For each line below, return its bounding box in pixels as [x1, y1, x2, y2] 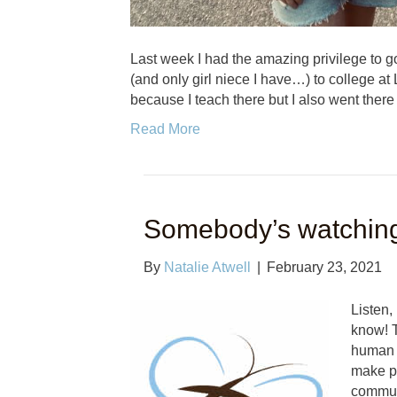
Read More [130, 121, 200, 137]
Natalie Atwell [164, 260, 251, 276]
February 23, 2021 [267, 260, 382, 276]
